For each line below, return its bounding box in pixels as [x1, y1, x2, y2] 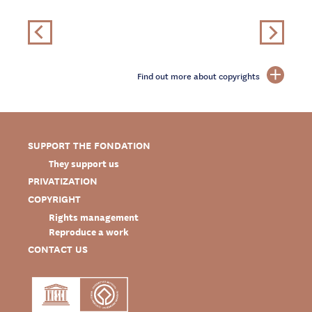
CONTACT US [28, 242, 88, 257]
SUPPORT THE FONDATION [28, 138, 150, 153]
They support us [49, 155, 119, 171]
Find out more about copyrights [137, 69, 260, 83]
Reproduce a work [49, 224, 129, 240]
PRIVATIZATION [28, 173, 97, 189]
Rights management [49, 209, 139, 225]
